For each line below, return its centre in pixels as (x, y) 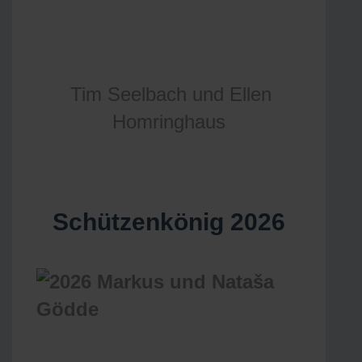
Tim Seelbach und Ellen (170, 94)
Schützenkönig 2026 (169, 222)
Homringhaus (169, 122)
